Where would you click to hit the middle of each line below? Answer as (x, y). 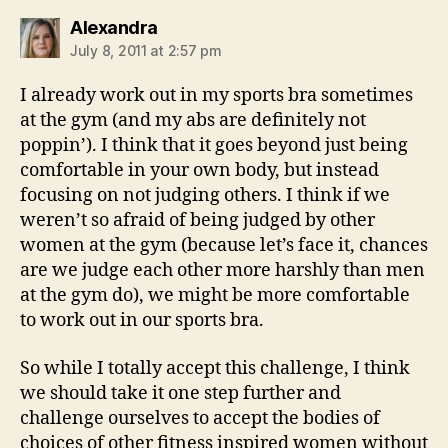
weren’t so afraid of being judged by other (197, 221)
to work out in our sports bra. (142, 321)
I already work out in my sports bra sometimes (216, 96)
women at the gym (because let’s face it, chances (224, 246)
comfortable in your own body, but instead (199, 171)
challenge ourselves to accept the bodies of (200, 418)
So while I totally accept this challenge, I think (215, 368)
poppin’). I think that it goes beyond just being (214, 146)
